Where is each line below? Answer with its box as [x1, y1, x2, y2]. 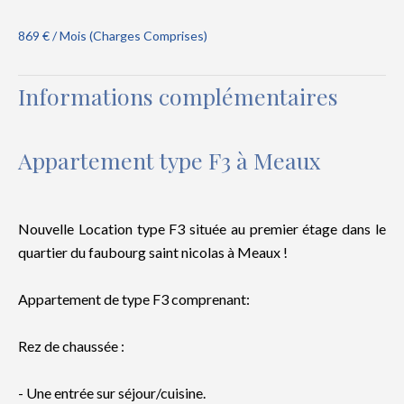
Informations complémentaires [18, 81, 338, 111]
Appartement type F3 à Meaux [18, 145, 321, 175]
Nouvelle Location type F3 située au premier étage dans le [18, 220, 386, 237]
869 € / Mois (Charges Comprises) [18, 28, 207, 43]
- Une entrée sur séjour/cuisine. [18, 384, 206, 401]
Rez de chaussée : [18, 337, 124, 354]
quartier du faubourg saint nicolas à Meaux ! [18, 243, 288, 261]
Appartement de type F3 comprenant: [18, 290, 250, 308]
